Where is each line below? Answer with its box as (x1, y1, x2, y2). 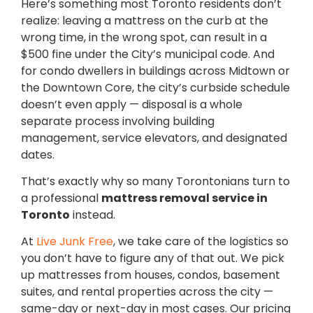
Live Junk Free (36, 233, 113, 250)
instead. (70, 206, 115, 223)
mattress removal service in (101, 189, 268, 206)
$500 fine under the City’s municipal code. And (21, 45, 275, 62)
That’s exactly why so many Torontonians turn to (21, 173, 290, 189)
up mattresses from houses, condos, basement (21, 267, 280, 284)
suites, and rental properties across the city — (21, 284, 273, 300)
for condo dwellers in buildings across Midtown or (21, 62, 290, 79)
